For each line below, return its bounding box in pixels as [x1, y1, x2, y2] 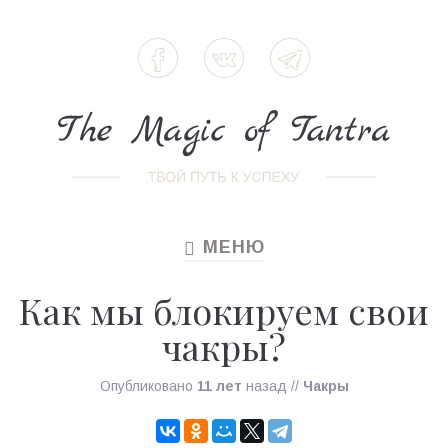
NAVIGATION [182, 258, 306, 278]
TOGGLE [182, 238, 267, 258]
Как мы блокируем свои [19, 286, 429, 334]
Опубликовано [99, 378, 197, 394]
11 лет [196, 378, 242, 394]
